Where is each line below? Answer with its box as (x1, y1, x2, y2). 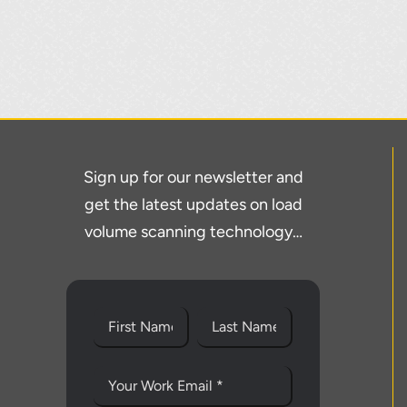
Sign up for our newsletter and (83, 166, 303, 187)
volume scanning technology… (84, 221, 303, 242)
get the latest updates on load (84, 194, 303, 214)
